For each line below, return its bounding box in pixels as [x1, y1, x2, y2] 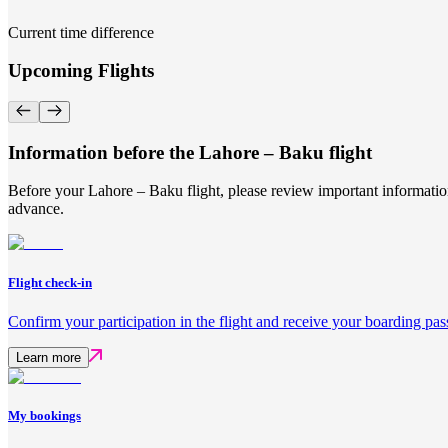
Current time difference [8, 23, 154, 41]
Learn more [16, 349, 81, 365]
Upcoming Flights [8, 60, 154, 82]
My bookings [8, 407, 81, 423]
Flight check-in [8, 274, 92, 290]
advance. [8, 200, 64, 218]
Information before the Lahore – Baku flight [8, 141, 372, 163]
